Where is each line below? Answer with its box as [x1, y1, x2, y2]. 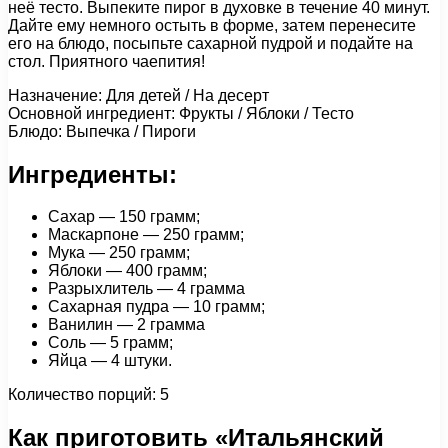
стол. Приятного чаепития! [8, 52, 205, 70]
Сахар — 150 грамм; [48, 208, 200, 226]
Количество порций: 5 [8, 386, 169, 404]
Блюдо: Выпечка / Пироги [8, 122, 196, 140]
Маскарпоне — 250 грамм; [48, 226, 244, 244]
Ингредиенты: [8, 160, 177, 188]
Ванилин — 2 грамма [48, 316, 205, 334]
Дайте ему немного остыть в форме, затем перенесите [8, 16, 416, 34]
